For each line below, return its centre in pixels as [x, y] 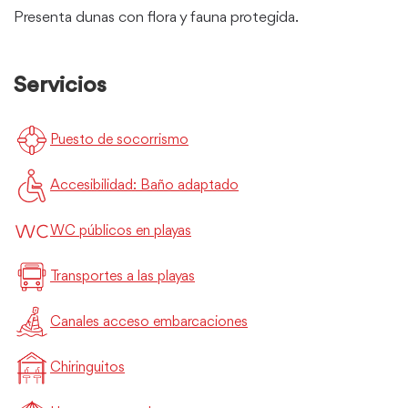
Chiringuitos [87, 367]
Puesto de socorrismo [119, 140]
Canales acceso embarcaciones [149, 322]
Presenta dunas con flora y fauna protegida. [156, 17]
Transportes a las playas [122, 276]
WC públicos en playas [121, 231]
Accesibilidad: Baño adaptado [144, 185]
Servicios [60, 85]
